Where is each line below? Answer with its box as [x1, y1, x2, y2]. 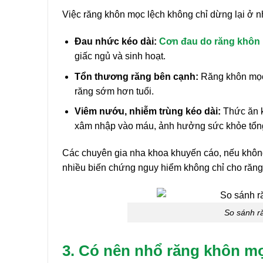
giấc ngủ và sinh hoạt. [74, 50, 166, 61]
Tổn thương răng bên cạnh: [74, 71, 198, 82]
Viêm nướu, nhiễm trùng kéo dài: [74, 106, 221, 117]
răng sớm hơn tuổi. [74, 86, 154, 96]
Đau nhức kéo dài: [74, 36, 157, 46]
